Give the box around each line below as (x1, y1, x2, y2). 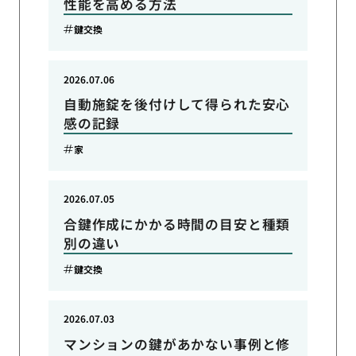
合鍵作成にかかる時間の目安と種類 (63, 215, 291, 234)
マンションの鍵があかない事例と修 (63, 334, 291, 354)
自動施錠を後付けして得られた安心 (63, 95, 291, 114)
